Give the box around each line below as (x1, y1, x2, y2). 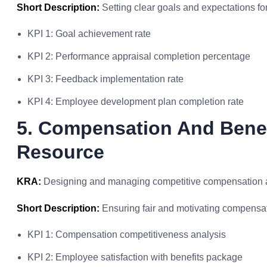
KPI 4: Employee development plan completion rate (27, 97, 244, 107)
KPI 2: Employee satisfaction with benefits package (27, 252, 243, 262)
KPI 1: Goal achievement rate (27, 29, 151, 39)
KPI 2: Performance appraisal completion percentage (27, 51, 250, 61)
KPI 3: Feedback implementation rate (27, 74, 184, 84)
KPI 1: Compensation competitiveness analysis (27, 229, 226, 240)
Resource (17, 141, 104, 163)
